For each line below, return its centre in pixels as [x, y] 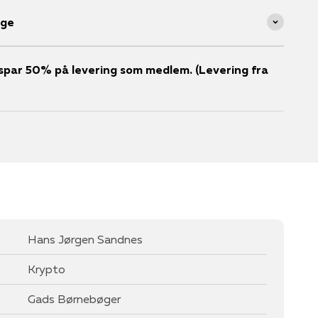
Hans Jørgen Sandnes [85, 239]
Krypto [46, 269]
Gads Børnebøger [74, 298]
